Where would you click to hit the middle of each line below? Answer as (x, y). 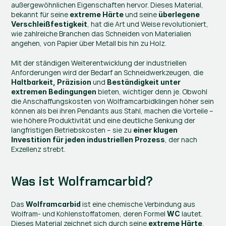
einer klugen (156, 130)
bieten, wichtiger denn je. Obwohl (152, 92)
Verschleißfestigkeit (49, 24)
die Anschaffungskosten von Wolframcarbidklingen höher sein (113, 101)
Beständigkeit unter (144, 82)
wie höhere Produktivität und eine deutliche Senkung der (103, 120)
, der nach (181, 139)
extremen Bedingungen (54, 92)
